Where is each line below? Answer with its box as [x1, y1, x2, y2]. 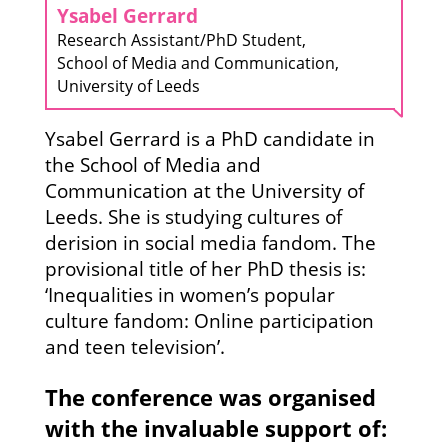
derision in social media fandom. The [44, 230, 376, 255]
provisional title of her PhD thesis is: [44, 256, 366, 281]
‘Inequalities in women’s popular [44, 282, 335, 307]
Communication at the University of [44, 178, 364, 203]
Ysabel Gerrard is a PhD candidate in [44, 126, 375, 151]
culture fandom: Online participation [44, 308, 374, 333]
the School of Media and [44, 152, 261, 177]
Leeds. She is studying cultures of [44, 204, 342, 229]
